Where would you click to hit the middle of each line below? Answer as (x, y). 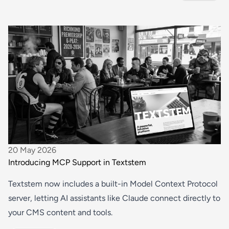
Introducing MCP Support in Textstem (77, 163)
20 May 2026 (32, 150)
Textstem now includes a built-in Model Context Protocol (113, 184)
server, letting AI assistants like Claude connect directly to (114, 198)
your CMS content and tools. (60, 213)
